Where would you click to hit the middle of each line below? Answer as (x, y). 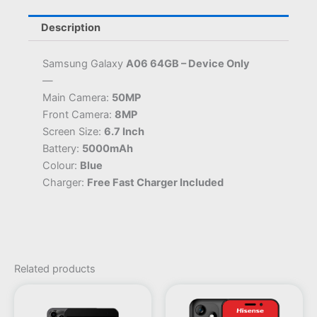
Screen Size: (72, 131)
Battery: (62, 148)
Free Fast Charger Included (155, 182)
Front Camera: (77, 114)
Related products (55, 269)
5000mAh (108, 148)
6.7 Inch (124, 131)
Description (70, 28)
